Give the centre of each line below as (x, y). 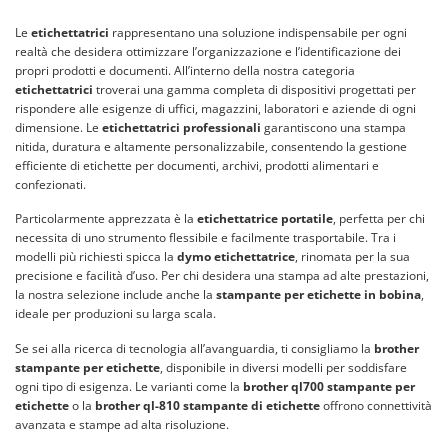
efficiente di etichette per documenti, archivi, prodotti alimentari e (197, 165)
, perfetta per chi (379, 219)
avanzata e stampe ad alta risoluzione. (122, 424)
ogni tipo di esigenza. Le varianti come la (129, 386)
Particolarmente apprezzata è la (106, 219)
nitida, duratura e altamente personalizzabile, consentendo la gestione (211, 146)
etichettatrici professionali (181, 127)
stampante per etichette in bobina (318, 295)
